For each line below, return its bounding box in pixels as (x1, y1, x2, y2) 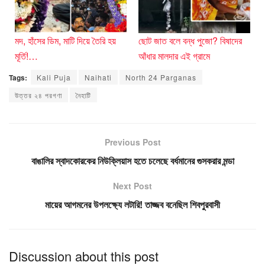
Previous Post (104, 136, 161, 148)
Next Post (113, 180, 152, 192)
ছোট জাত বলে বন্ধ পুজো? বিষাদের (138, 34, 242, 48)
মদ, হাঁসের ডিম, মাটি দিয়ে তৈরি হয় (15, 34, 116, 48)
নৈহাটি (76, 90, 91, 101)
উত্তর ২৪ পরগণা (15, 90, 62, 101)
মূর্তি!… (15, 49, 38, 63)
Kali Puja (37, 72, 71, 83)
